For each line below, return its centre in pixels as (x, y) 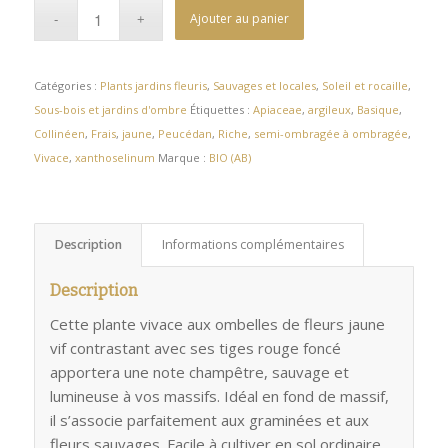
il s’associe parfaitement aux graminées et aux (209, 419)
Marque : (183, 157)
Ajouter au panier (240, 18)
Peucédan (184, 133)
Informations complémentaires (252, 244)
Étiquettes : (221, 109)
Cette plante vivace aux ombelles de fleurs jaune (217, 323)
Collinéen (59, 133)
